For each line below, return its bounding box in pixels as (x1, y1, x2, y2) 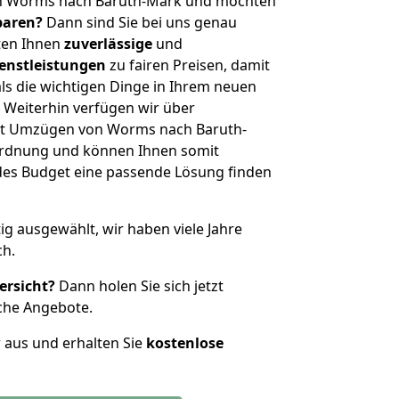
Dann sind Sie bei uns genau (43, 12, 237, 32)
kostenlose (146, 333, 224, 353)
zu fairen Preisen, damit (106, 55, 270, 75)
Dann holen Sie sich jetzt (55, 276, 224, 296)
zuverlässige (64, 34, 152, 53)
